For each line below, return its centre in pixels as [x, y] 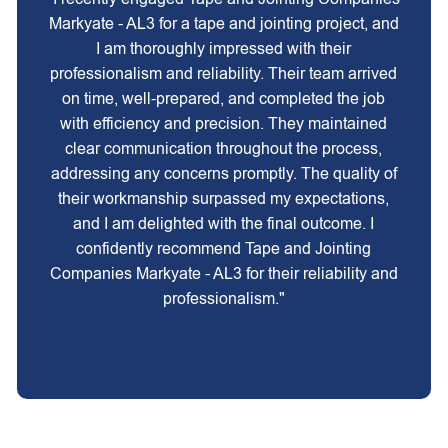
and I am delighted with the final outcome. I [224, 223]
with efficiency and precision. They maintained [224, 123]
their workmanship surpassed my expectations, [224, 198]
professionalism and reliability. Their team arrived [224, 73]
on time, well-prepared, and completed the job [224, 98]
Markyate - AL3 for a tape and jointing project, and [223, 23]
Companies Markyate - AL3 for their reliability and [223, 273]
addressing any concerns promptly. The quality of [223, 173]
